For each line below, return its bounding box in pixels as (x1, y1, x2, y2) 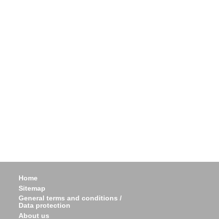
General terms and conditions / (18, 194, 122, 202)
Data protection (18, 201, 70, 210)
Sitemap (18, 184, 45, 192)
